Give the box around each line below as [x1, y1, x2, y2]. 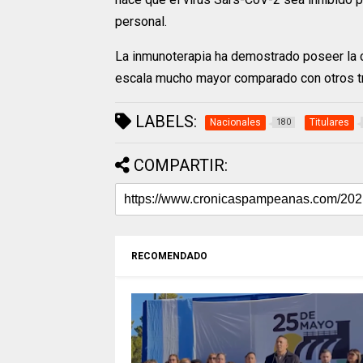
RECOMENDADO [131, 250, 207, 263]
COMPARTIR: [134, 156, 228, 176]
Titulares [310, 117, 349, 129]
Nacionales [210, 117, 261, 129]
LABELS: [131, 112, 197, 132]
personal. [115, 14, 167, 30]
